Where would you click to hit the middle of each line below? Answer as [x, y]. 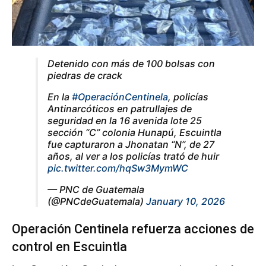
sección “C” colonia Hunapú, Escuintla [134, 133]
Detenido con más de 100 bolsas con [131, 64]
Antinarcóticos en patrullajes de [120, 109]
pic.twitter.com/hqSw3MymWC [118, 168]
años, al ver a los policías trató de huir [133, 156]
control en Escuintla [69, 246]
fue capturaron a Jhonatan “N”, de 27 [131, 145]
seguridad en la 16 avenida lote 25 [125, 121]
